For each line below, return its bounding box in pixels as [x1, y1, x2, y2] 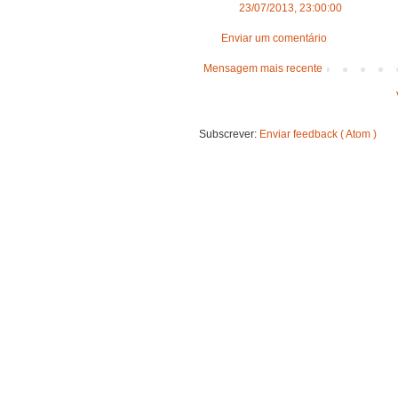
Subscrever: [199, 127, 259, 140]
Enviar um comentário [221, 31, 327, 44]
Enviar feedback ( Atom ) [259, 127, 377, 140]
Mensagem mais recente [203, 61, 322, 75]
